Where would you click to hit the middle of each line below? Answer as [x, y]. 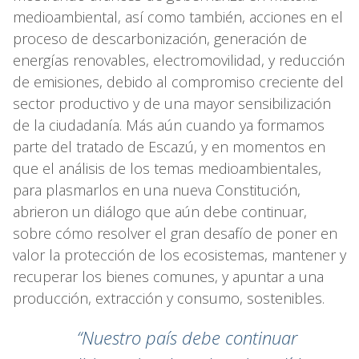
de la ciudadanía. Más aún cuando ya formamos [169, 125]
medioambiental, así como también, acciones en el [178, 16]
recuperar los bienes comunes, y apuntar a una [168, 276]
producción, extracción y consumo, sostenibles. [171, 298]
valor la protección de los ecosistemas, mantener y [179, 254]
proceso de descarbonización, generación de [160, 38]
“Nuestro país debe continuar [187, 337]
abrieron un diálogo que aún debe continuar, [160, 211]
